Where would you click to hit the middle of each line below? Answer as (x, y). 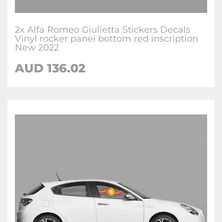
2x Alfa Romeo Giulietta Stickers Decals (103, 30)
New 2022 (37, 48)
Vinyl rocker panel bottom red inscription (107, 39)
